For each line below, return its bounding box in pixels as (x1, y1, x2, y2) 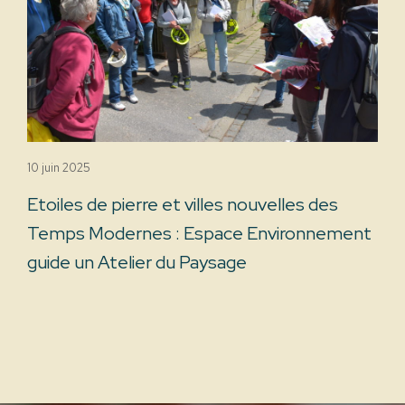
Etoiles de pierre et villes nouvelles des (27, 192, 338, 216)
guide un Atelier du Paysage (27, 250, 247, 274)
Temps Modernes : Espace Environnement (27, 221, 372, 245)
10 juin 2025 (27, 159, 90, 175)
